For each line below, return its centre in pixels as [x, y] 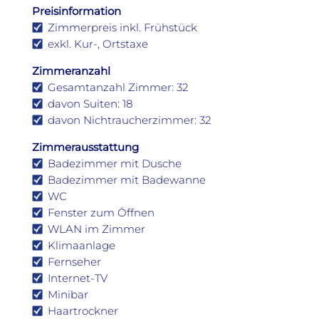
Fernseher [74, 261]
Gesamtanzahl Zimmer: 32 [118, 87]
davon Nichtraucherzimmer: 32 [129, 120]
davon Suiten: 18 [90, 103]
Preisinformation [77, 11]
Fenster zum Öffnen [101, 212]
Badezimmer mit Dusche [115, 163]
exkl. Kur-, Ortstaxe [98, 43]
